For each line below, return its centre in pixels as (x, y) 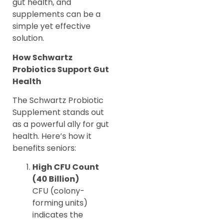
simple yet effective (52, 26)
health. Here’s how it (52, 136)
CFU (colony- (58, 191)
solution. (28, 38)
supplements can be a (56, 14)
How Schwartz (43, 57)
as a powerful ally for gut (61, 124)
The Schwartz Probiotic (58, 100)
